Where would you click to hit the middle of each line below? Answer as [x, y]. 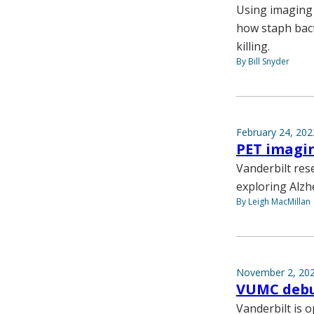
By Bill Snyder [263, 62]
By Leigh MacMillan [273, 202]
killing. [253, 47]
